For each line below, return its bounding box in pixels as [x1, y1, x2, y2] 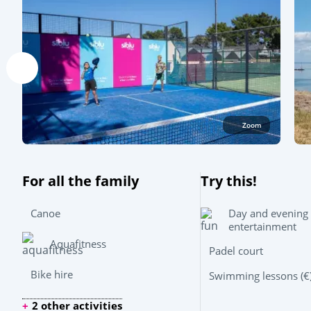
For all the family [22, 171, 139, 190]
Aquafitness [50, 237, 106, 251]
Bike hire [31, 267, 73, 282]
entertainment [228, 219, 296, 233]
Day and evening [228, 205, 308, 220]
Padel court [208, 244, 263, 258]
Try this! [200, 171, 257, 190]
